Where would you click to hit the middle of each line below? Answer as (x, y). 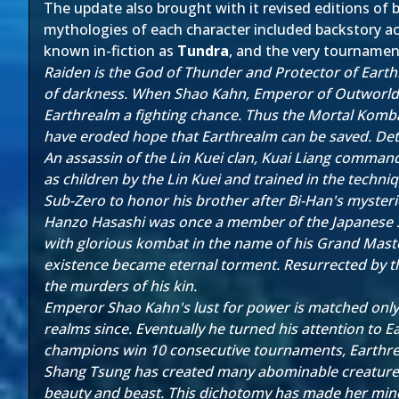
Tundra (203, 51)
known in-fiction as (110, 51)
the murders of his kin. (120, 286)
